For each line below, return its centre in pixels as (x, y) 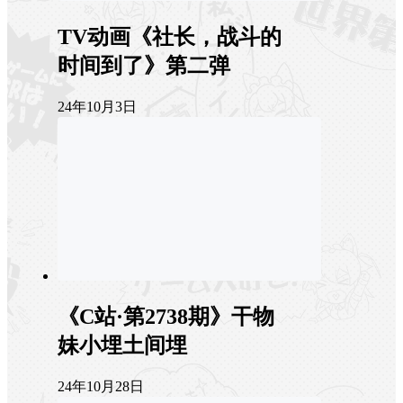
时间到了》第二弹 (144, 65)
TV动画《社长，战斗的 (170, 36)
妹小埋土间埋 (122, 345)
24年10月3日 (97, 106)
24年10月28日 (101, 386)
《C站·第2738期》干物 (166, 316)
